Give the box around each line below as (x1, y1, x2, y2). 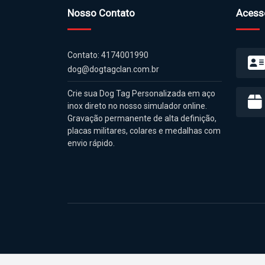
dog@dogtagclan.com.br (67, 64, 159, 74)
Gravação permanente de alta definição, (67, 113, 216, 123)
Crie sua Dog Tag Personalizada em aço (67, 88, 215, 98)
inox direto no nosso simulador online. (67, 101, 207, 111)
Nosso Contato (67, 7, 135, 19)
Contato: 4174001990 (67, 50, 148, 60)
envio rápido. (67, 138, 115, 148)
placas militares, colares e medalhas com (67, 125, 221, 135)
